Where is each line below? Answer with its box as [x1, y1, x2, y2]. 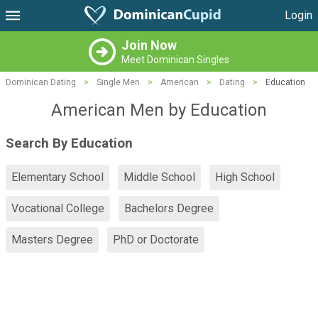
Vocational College [11, 202, 104, 216]
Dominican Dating [6, 77, 76, 87]
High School [215, 170, 275, 185]
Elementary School [11, 170, 104, 185]
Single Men [97, 77, 140, 87]
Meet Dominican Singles [121, 54, 229, 65]
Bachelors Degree [124, 202, 214, 216]
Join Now [121, 38, 177, 53]
